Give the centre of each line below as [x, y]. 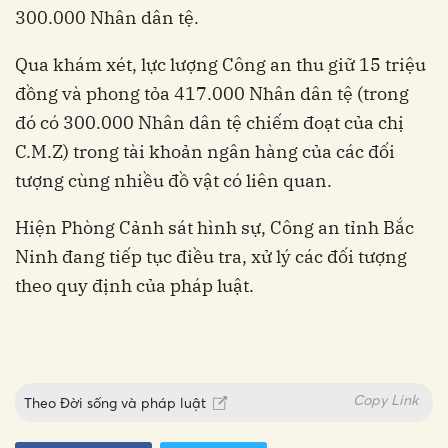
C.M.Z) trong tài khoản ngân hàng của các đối [205, 151]
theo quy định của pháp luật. [134, 285]
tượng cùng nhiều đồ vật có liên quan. [173, 180]
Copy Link [385, 399]
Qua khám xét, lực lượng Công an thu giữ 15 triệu [220, 64]
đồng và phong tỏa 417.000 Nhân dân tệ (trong [212, 93]
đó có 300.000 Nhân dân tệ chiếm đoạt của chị [209, 122]
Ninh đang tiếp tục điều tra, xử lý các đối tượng [211, 256]
